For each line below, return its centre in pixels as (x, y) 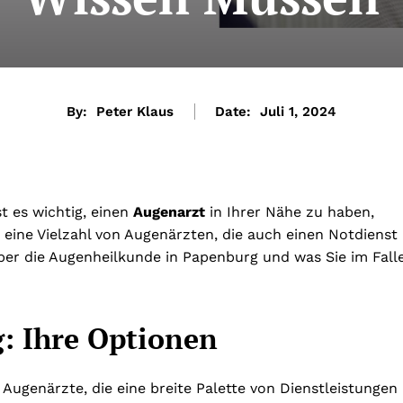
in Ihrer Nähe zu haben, (290, 212)
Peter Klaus (135, 112)
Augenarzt (169, 212)
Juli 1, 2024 (298, 112)
